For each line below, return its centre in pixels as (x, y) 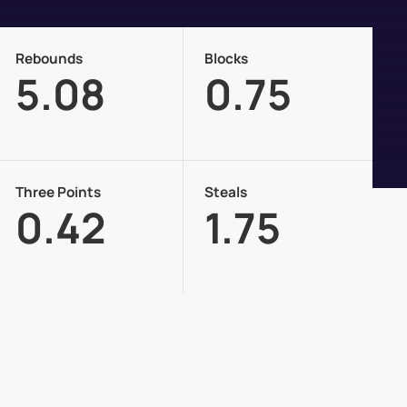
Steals (226, 193)
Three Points (59, 193)
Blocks (227, 59)
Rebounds (50, 59)
